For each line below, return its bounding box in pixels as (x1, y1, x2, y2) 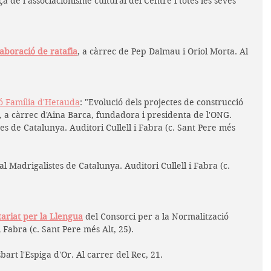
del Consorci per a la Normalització (83, 211, 231, 222)
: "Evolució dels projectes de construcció (80, 96, 246, 108)
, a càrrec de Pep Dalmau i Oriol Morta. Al (77, 45, 250, 57)
